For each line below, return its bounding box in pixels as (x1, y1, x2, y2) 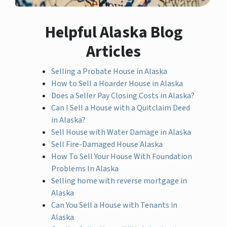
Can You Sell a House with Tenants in (51, 199, 178, 211)
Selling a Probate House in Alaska (51, 65, 168, 77)
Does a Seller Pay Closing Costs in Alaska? (51, 90, 195, 101)
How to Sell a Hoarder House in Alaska (51, 78, 183, 89)
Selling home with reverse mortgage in (51, 175, 187, 186)
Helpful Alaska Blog (45, 20, 182, 44)
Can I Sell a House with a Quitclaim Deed (51, 102, 191, 113)
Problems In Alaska (51, 163, 119, 174)
